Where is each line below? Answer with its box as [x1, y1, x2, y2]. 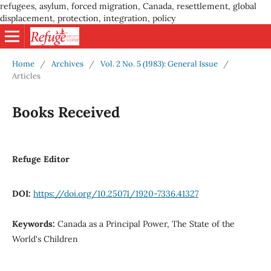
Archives [51, 58, 83, 69]
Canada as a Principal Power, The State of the [57, 218, 235, 229]
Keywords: [11, 218, 57, 229]
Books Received [11, 102, 120, 122]
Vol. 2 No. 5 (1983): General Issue [100, 58, 218, 69]
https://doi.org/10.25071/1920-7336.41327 [33, 188, 198, 199]
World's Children [11, 233, 78, 244]
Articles [11, 70, 41, 81]
